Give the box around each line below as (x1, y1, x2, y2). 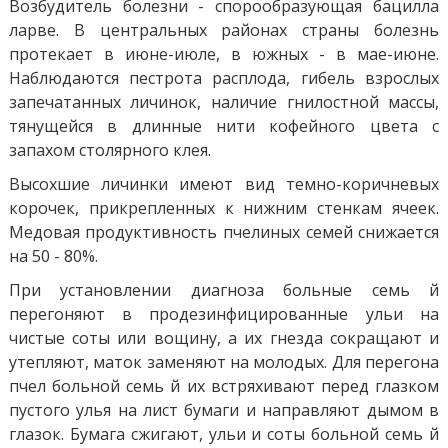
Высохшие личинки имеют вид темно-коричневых (8, 172, 440, 195)
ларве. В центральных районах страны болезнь (8, 18, 440, 41)
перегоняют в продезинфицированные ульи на (8, 302, 440, 325)
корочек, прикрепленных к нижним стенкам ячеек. (8, 196, 440, 219)
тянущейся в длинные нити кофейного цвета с (8, 114, 440, 137)
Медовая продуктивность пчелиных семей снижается (8, 220, 440, 243)
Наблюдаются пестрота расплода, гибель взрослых (8, 66, 440, 89)
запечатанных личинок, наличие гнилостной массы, (8, 90, 440, 113)
